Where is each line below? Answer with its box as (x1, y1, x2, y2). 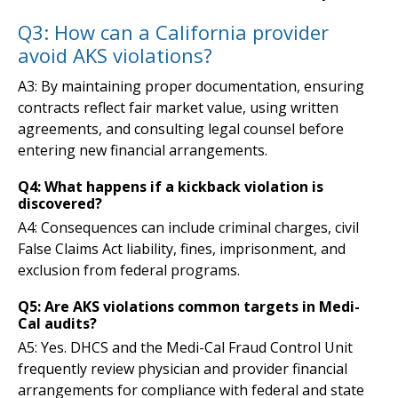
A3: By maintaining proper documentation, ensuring (18, 76, 364, 96)
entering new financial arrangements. (18, 139, 267, 160)
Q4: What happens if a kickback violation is (18, 176, 323, 196)
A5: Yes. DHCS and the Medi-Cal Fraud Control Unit (18, 337, 353, 357)
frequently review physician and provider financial (18, 358, 347, 378)
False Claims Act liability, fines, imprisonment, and (18, 238, 346, 259)
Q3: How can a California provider (18, 18, 329, 45)
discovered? (18, 193, 102, 213)
